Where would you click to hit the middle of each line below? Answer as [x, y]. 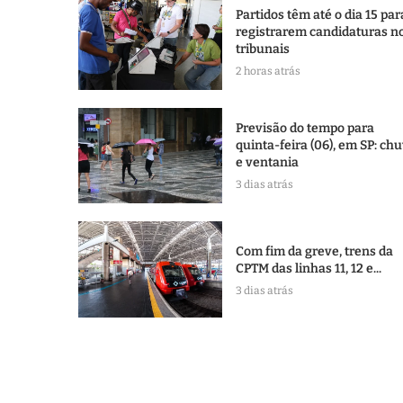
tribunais [263, 49]
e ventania [267, 163]
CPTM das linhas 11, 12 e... [309, 268]
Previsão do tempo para [305, 129]
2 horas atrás [268, 71]
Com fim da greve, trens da [314, 251]
